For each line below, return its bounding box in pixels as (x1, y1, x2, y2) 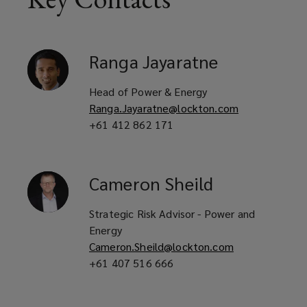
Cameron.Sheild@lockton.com (89, 239, 234, 254)
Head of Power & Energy (89, 84, 208, 99)
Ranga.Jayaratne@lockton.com (89, 101, 239, 116)
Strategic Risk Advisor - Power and (89, 206, 256, 221)
